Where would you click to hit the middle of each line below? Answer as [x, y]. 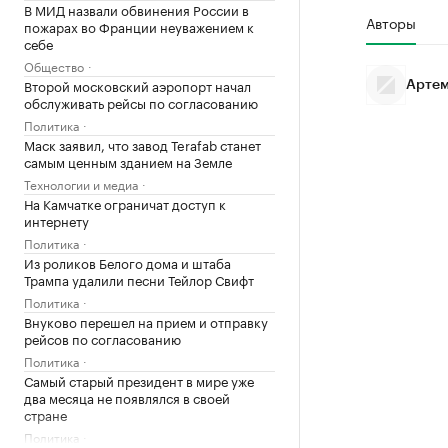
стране [45, 414]
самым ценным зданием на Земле [128, 161]
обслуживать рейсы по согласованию [141, 102]
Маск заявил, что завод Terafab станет [142, 144]
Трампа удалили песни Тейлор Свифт [139, 279]
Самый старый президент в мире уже [139, 380]
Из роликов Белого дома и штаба [127, 262]
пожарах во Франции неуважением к [139, 26]
